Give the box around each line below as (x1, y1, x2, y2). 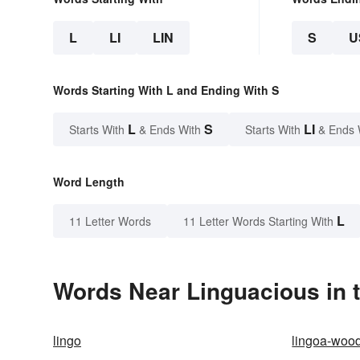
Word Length (53, 174, 125, 190)
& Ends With (136, 121, 204, 138)
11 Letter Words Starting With (183, 213, 333, 230)
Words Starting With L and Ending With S (53, 82, 279, 99)
